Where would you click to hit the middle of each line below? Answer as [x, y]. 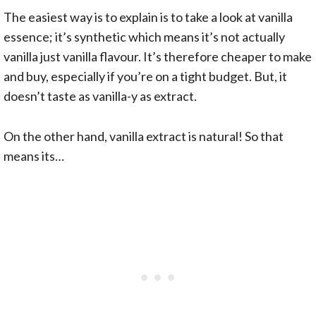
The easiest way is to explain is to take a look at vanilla [148, 17]
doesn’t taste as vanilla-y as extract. [100, 96]
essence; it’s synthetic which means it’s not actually [144, 36]
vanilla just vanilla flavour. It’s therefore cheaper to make [158, 56]
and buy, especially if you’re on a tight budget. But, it [145, 76]
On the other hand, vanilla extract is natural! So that [144, 136]
